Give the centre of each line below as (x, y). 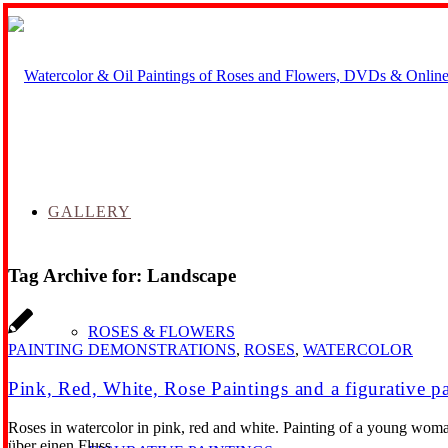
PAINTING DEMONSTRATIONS (122, 350)
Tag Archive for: (77, 275)
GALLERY (89, 211)
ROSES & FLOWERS (161, 331)
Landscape (191, 275)
